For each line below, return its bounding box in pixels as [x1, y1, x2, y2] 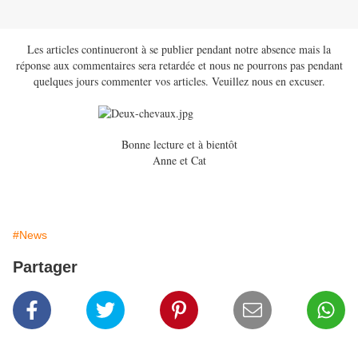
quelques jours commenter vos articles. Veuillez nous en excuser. [33, 74, 325, 89]
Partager [13, 258, 78, 276]
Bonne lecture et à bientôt [121, 137, 237, 153]
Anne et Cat [152, 153, 206, 169]
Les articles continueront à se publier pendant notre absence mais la [27, 42, 331, 58]
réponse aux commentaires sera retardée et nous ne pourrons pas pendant [15, 58, 343, 74]
